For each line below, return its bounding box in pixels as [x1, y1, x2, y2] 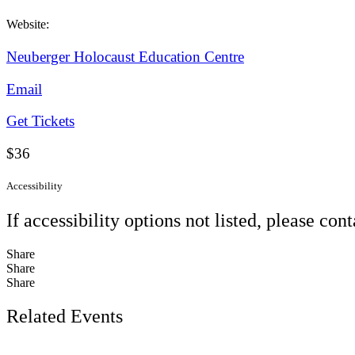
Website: [6, 17, 49, 31]
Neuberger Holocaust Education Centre [6, 48, 244, 65]
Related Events [6, 306, 123, 327]
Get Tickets [6, 113, 74, 130]
